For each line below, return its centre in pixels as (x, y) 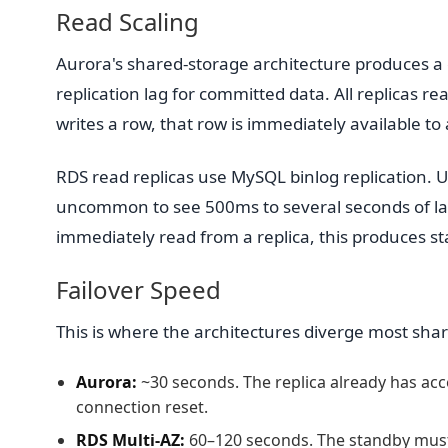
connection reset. (142, 406)
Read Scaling (127, 22)
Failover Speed (138, 290)
